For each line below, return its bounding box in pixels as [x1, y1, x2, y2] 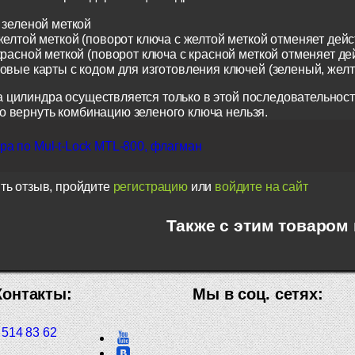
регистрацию [113, 179, 188, 193]
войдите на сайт [215, 179, 308, 193]
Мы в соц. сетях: [193, 284, 323, 303]
